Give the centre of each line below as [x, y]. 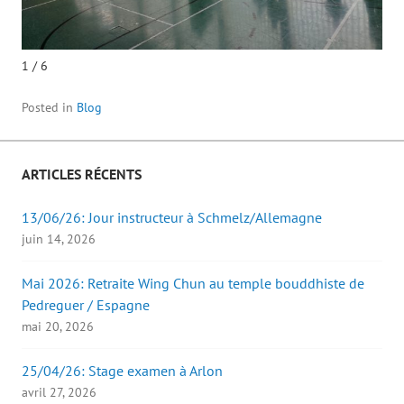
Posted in [49, 108]
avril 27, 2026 [59, 393]
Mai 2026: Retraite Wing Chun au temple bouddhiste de [193, 284]
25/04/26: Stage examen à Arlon [122, 371]
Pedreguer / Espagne [86, 305]
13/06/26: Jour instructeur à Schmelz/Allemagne [172, 218]
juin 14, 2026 [59, 239]
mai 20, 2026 [58, 327]
